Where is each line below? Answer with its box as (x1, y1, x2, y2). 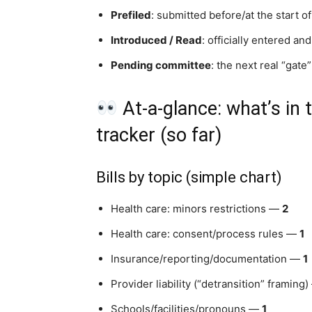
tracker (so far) (96, 124, 221, 146)
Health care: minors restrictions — (111, 202, 282, 215)
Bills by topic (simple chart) (96, 169, 282, 186)
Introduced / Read (111, 33, 202, 47)
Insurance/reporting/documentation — (111, 252, 303, 265)
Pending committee (111, 58, 211, 72)
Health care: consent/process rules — (111, 227, 299, 240)
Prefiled (111, 8, 151, 22)
